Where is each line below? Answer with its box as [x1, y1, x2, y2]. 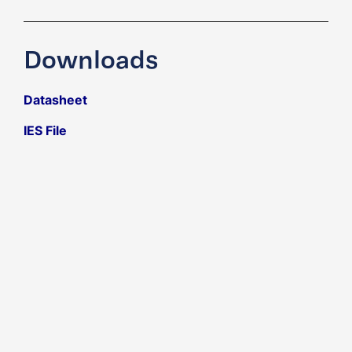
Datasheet [24, 92, 87, 108]
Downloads [24, 49, 158, 75]
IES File [24, 122, 67, 138]
